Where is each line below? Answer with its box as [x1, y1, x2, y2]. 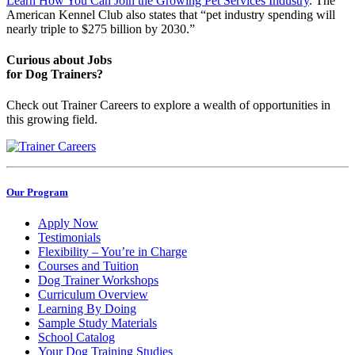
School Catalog [38, 330, 115, 344]
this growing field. [6, 113, 97, 127]
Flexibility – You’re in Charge [38, 244, 187, 258]
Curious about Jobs [6, 53, 112, 67]
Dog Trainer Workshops [38, 273, 158, 287]
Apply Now [38, 216, 98, 230]
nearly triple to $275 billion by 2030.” [6, 21, 195, 36]
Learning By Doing [38, 301, 136, 315]
